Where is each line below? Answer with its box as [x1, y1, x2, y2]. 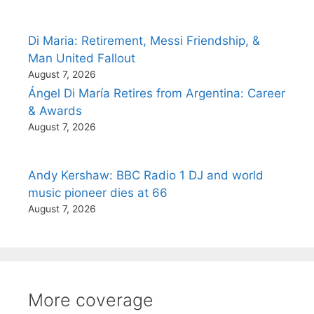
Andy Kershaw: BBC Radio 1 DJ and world [28, 168, 264, 182]
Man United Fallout [28, 51, 135, 65]
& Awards [28, 104, 82, 118]
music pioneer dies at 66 [28, 186, 168, 200]
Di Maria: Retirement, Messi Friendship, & [28, 34, 260, 48]
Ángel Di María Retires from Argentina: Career [28, 86, 285, 100]
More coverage [28, 289, 153, 310]
